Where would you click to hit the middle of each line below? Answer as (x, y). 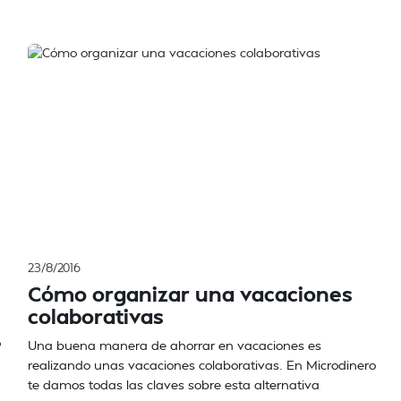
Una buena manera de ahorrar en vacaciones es (175, 345)
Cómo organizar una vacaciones (190, 293)
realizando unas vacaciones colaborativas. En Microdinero (202, 365)
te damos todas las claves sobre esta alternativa (174, 384)
